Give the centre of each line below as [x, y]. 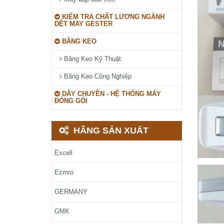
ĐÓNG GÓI [71, 101]
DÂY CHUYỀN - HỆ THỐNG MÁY [110, 94]
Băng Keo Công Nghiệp [97, 76]
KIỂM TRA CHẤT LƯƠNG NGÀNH [112, 17]
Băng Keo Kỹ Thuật [91, 59]
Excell [63, 153]
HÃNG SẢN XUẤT [111, 130]
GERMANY [71, 192]
